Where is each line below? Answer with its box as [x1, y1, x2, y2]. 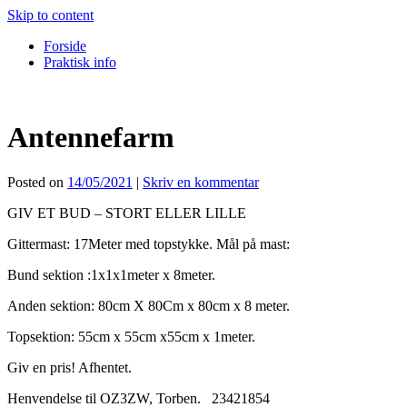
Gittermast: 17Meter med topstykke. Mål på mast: [7, 235, 290, 252]
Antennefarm [7, 121, 174, 154]
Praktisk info [44, 55, 116, 70]
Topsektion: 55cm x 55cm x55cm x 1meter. [7, 328, 255, 344]
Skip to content [7, 7, 94, 23]
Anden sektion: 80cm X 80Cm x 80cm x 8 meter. [7, 297, 290, 313]
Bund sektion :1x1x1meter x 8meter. [7, 266, 215, 283]
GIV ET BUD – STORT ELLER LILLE [7, 204, 246, 221]
